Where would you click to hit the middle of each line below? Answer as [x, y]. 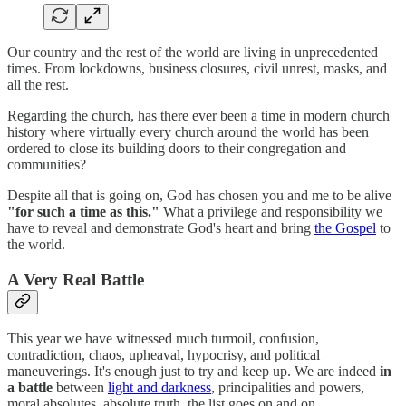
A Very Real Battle [76, 279]
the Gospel [345, 227]
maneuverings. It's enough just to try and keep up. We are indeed [193, 372]
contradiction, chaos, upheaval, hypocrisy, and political [164, 355]
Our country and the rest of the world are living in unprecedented [193, 52]
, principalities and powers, [288, 388]
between [82, 388]
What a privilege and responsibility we [271, 211]
